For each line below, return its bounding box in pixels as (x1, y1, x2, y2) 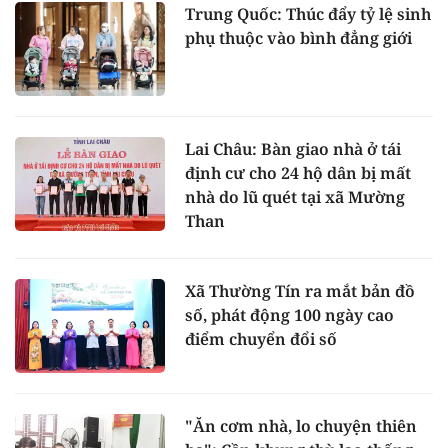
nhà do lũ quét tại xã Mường (185, 186, 405, 209)
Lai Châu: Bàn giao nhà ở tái (185, 138, 401, 161)
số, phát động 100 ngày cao (185, 304, 394, 327)
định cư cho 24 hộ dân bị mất (185, 162, 411, 185)
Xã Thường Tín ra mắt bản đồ (185, 280, 415, 303)
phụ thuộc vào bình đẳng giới (185, 27, 412, 50)
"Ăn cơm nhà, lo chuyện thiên (185, 414, 417, 437)
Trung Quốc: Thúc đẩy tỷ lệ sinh (185, 3, 431, 26)
